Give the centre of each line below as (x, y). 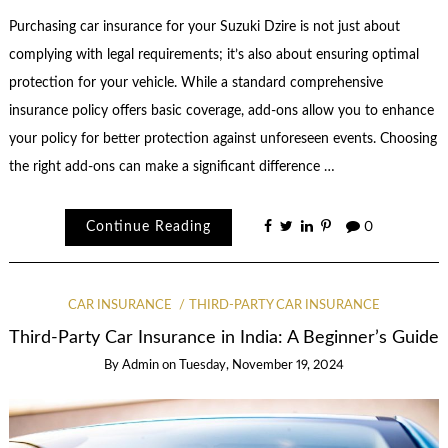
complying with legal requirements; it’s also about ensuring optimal (213, 54)
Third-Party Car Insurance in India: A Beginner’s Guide (224, 337)
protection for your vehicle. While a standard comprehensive (195, 82)
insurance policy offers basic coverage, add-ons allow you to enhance (221, 110)
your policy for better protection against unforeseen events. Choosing (222, 138)
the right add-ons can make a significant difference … (171, 166)
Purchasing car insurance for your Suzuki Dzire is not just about (204, 26)
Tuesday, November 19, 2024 (261, 365)
